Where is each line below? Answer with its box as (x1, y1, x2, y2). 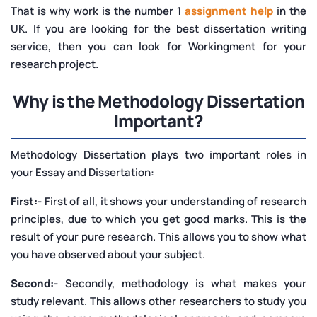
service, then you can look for (11, 38, 182, 54)
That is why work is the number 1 (11, 3, 185, 18)
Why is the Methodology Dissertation (12, 88, 304, 113)
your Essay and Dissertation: (11, 164, 154, 180)
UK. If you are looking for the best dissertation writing (11, 21, 306, 36)
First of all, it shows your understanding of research (44, 193, 307, 209)
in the (273, 3, 306, 18)
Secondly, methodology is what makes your (58, 275, 306, 291)
